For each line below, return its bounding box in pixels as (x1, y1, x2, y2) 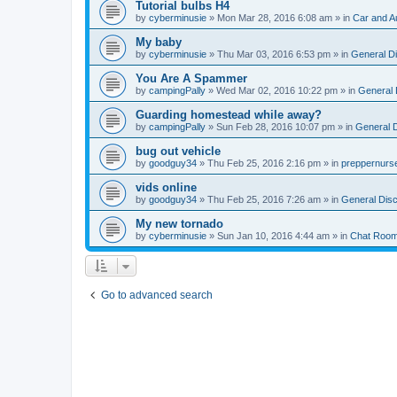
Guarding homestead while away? (136, 108, 322, 121)
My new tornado (136, 217, 223, 230)
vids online (136, 181, 197, 194)
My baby (136, 35, 182, 49)
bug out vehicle (136, 144, 221, 158)
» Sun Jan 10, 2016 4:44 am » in (206, 230, 350, 241)
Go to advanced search (101, 289, 213, 301)
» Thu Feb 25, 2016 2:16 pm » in (197, 158, 341, 168)
